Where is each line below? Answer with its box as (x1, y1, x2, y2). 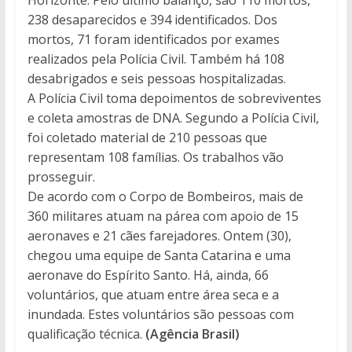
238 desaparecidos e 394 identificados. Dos (27, 10, 277, 28)
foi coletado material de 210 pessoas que (27, 128, 267, 146)
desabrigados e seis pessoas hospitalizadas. (27, 69, 286, 87)
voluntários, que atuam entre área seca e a (27, 285, 279, 303)
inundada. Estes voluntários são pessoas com (27, 305, 294, 323)
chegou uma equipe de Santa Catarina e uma (27, 246, 291, 264)
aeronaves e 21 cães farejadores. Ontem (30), (27, 226, 291, 244)
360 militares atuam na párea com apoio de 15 (27, 207, 299, 225)
